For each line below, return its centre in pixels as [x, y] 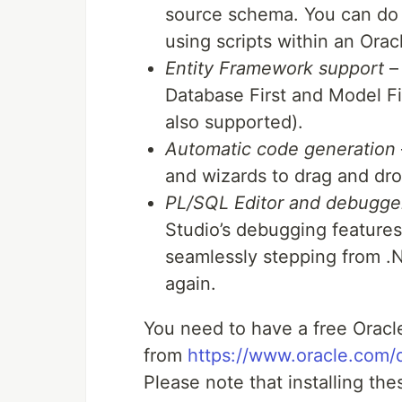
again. [191, 284]
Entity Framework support [275, 68]
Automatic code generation [280, 149]
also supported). [234, 122]
